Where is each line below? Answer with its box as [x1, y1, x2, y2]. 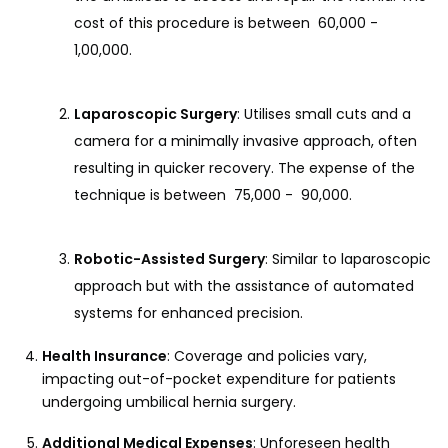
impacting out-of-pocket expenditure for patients [42, 369, 396, 390]
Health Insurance [42, 346, 167, 367]
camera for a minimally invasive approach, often [74, 131, 417, 152]
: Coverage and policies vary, [167, 346, 367, 367]
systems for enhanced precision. [74, 303, 303, 324]
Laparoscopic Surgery [74, 104, 237, 125]
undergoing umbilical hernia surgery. [42, 392, 296, 413]
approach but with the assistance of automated [74, 276, 414, 297]
